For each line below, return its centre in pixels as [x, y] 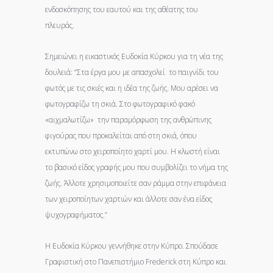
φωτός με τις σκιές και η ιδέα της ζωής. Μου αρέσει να [132, 88]
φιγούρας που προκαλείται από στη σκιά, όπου [121, 136]
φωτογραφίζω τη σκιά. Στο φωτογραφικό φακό [120, 104]
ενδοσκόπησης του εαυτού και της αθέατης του [122, 9]
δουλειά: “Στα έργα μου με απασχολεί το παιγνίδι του [132, 72]
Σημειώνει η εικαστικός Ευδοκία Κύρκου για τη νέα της [134, 56]
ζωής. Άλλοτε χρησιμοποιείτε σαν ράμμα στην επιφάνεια [136, 183]
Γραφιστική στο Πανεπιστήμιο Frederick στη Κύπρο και [136, 262]
